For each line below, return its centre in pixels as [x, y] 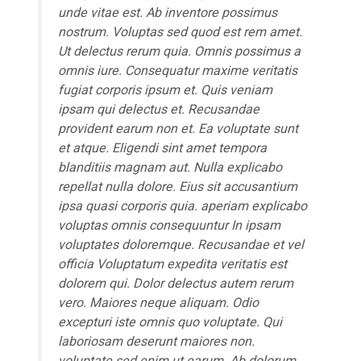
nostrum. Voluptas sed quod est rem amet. [180, 31]
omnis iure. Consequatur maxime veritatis [177, 70]
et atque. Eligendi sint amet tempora [162, 147]
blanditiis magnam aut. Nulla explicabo [170, 167]
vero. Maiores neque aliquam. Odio [158, 302]
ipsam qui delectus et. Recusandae [158, 109]
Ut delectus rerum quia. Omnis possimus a [179, 51]
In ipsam [255, 225]
